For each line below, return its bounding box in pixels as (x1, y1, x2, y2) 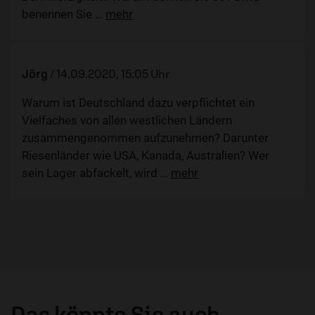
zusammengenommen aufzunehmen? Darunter (22, 131, 269, 146)
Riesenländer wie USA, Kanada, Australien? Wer (22, 148, 269, 163)
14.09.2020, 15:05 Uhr (56, 67, 169, 82)
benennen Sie (22, 7, 95, 22)
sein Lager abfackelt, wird (22, 166, 160, 181)
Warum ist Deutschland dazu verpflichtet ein (22, 96, 255, 110)
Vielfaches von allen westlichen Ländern (22, 113, 232, 128)
